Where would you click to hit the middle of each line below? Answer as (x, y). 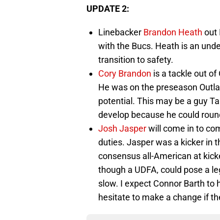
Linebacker (121, 32)
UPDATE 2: (108, 8)
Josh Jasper (122, 128)
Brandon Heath (173, 32)
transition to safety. (136, 59)
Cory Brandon (125, 73)
